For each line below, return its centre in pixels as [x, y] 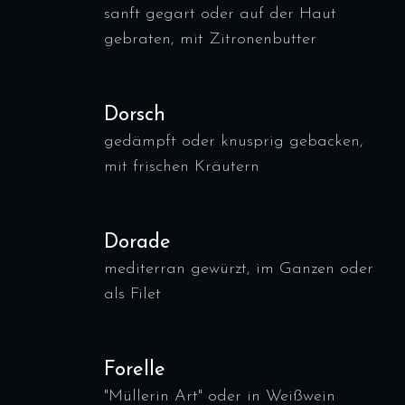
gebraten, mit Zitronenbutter [210, 39]
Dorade [137, 243]
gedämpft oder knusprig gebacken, [234, 141]
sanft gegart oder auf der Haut [220, 14]
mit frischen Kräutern [182, 167]
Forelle [135, 370]
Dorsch [135, 115]
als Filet [132, 294]
